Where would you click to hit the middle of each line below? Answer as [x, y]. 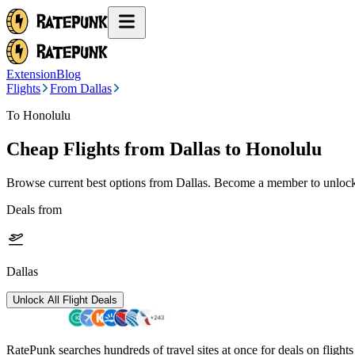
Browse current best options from [91, 182]
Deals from [34, 209]
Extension [31, 74]
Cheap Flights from [86, 149]
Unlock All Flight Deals [65, 300]
